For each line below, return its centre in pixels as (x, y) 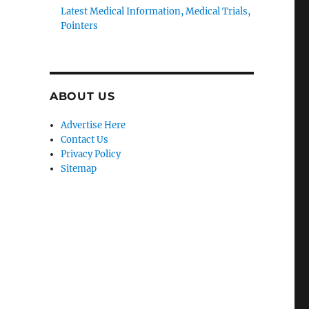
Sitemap (79, 169)
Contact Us (85, 140)
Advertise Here (93, 125)
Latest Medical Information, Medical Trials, (156, 11)
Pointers (80, 26)
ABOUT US (82, 96)
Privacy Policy (91, 154)
